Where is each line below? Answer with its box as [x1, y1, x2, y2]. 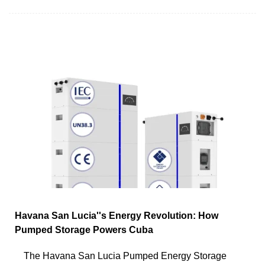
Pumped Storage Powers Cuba [15, 224, 153, 235]
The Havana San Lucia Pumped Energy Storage [24, 250, 227, 261]
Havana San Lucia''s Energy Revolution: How [15, 210, 218, 221]
